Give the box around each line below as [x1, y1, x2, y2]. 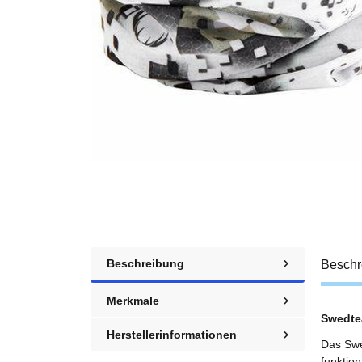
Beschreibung [107, 256, 184, 270]
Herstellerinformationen [107, 327, 237, 341]
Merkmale [107, 293, 159, 307]
